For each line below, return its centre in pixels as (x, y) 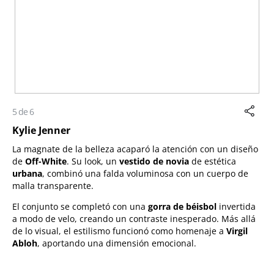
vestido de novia (154, 161)
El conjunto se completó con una (80, 206)
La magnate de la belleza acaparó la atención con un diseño (135, 149)
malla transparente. (53, 185)
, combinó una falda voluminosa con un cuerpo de (145, 173)
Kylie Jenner (41, 130)
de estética (213, 161)
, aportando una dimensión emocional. (117, 243)
